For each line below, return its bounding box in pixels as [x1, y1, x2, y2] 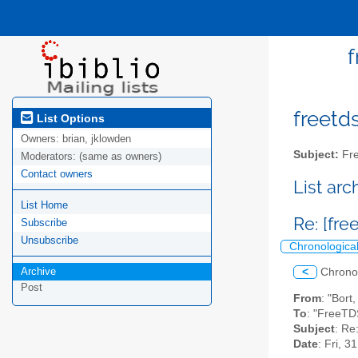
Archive [21, 265, 56, 278]
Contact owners [21, 168, 93, 181]
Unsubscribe [21, 234, 78, 247]
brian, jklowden [62, 133, 131, 145]
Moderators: [21, 150, 79, 163]
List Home [21, 199, 68, 212]
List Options [34, 111, 105, 125]
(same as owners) [79, 150, 161, 163]
